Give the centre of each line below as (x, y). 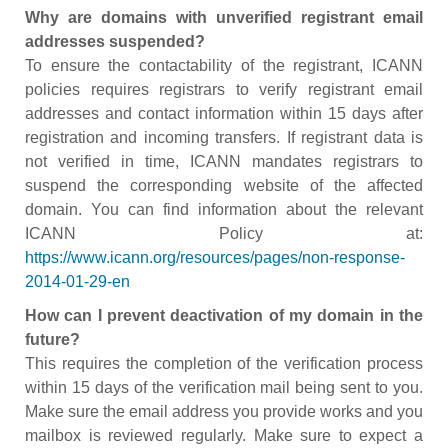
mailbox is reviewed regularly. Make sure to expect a (224, 435)
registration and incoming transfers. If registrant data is (224, 137)
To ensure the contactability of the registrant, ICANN (224, 65)
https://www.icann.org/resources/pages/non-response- (215, 257)
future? (52, 339)
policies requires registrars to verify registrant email (224, 89)
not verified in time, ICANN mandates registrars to (224, 161)
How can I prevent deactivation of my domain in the (224, 315)
